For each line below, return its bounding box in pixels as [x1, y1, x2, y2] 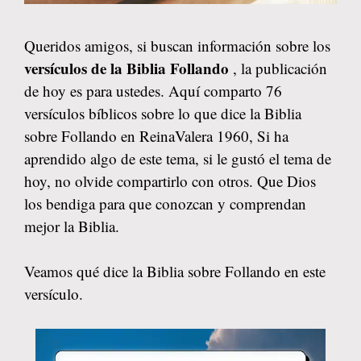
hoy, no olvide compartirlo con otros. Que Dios [24, 170, 316, 191]
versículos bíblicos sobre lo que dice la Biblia [24, 102, 301, 123]
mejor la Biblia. [24, 215, 119, 236]
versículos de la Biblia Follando [24, 56, 233, 79]
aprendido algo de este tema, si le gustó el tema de [24, 147, 331, 168]
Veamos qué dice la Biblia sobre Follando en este [24, 261, 326, 281]
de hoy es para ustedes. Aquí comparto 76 [24, 80, 282, 101]
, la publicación [233, 57, 327, 78]
